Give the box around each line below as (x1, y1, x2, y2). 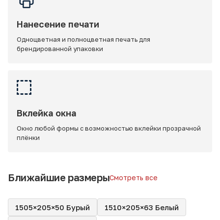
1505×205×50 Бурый (15, 202, 90, 212)
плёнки (17, 134, 40, 141)
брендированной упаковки (17, 45, 103, 53)
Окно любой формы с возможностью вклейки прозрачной (17, 124, 201, 132)
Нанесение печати (17, 19, 99, 29)
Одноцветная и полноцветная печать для (17, 35, 150, 43)
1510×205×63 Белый (105, 202, 179, 212)
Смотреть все (110, 173, 158, 182)
